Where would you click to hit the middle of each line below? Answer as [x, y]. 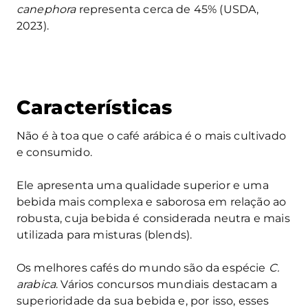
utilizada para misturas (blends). [104, 235]
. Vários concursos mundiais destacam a [167, 285]
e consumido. [54, 153]
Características [95, 108]
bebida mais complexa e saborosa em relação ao [152, 202]
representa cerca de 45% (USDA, [167, 10]
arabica [36, 285]
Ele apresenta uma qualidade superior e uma [143, 186]
